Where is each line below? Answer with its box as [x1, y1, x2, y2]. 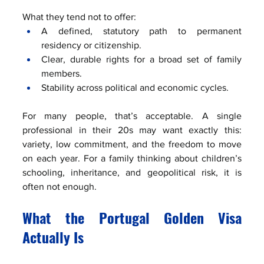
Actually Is [22, 226, 84, 247]
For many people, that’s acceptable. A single [22, 110, 242, 121]
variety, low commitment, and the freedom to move [22, 138, 242, 149]
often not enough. [22, 181, 97, 192]
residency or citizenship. [41, 39, 141, 50]
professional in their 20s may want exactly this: [22, 124, 242, 135]
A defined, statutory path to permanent [41, 25, 242, 36]
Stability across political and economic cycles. [41, 82, 229, 93]
